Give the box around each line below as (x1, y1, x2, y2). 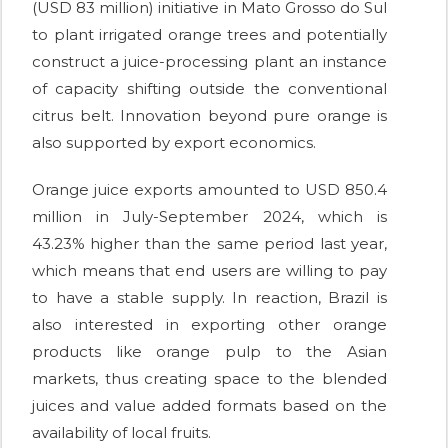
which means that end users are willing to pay (32, 261, 387, 281)
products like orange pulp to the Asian (32, 342, 387, 362)
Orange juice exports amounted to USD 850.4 (32, 180, 387, 200)
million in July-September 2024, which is (32, 207, 387, 227)
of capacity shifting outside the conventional (32, 79, 387, 99)
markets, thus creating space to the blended (32, 369, 387, 389)
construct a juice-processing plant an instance (32, 52, 387, 72)
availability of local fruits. (32, 423, 211, 443)
